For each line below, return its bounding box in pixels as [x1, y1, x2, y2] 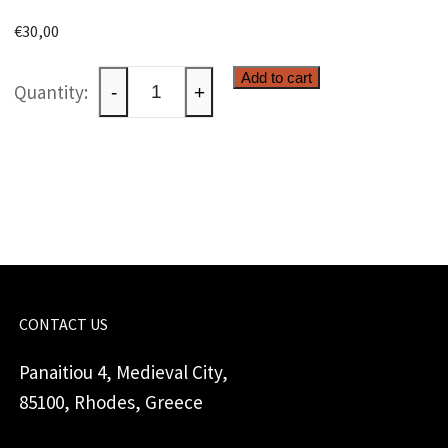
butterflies [97, 98, 184, 123]
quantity [97, 128, 166, 153]
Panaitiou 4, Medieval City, [19, 360, 228, 385]
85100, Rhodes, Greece [19, 390, 203, 415]
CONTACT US [19, 314, 108, 335]
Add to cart [241, 69, 313, 87]
